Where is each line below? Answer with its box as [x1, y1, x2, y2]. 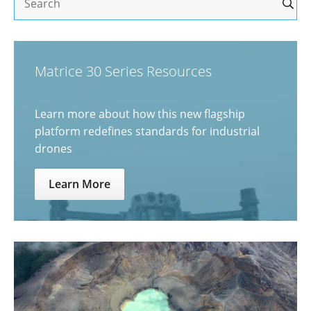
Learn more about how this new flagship [35, 106, 245, 121]
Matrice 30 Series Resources [35, 62, 212, 81]
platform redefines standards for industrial [35, 124, 260, 139]
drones [35, 141, 72, 156]
